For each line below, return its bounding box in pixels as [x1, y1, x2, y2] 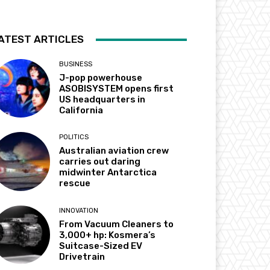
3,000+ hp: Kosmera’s [59, 229, 156, 240]
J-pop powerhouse [59, 72, 143, 84]
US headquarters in [59, 94, 146, 105]
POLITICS [59, 133, 89, 142]
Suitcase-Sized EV [59, 240, 143, 251]
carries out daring [59, 156, 141, 168]
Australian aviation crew [59, 145, 169, 157]
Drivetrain [59, 251, 105, 262]
